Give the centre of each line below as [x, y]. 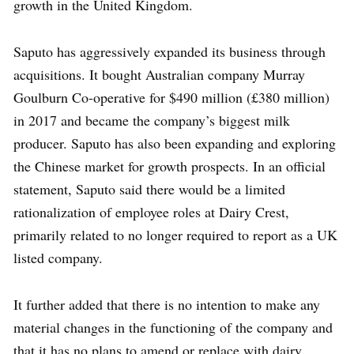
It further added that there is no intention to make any [167, 305]
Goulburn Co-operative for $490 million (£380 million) [171, 98]
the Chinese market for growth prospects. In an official [169, 166]
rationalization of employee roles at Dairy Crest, [151, 212]
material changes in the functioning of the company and [173, 328]
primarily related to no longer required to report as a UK [175, 235]
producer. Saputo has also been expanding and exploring [175, 143]
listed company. [58, 258]
